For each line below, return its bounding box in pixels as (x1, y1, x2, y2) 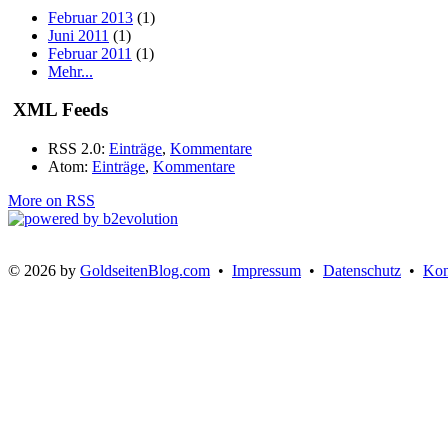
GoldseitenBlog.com (80, 262, 210, 279)
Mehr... (48, 62, 93, 80)
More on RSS (8, 192, 95, 209)
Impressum (232, 262, 301, 279)
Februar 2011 (48, 44, 132, 62)
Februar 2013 (48, 8, 133, 26)
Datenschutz (323, 262, 401, 279)
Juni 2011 (48, 26, 109, 44)
